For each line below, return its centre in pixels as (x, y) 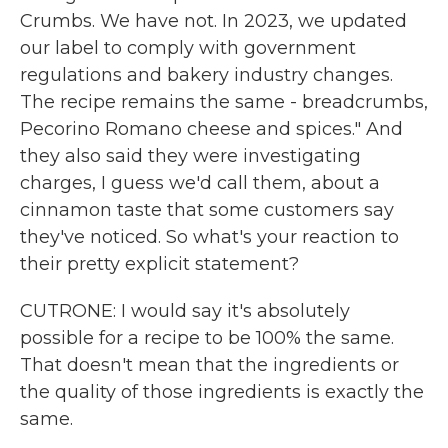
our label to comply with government (188, 48)
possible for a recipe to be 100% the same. (207, 338)
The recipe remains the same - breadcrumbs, (224, 102)
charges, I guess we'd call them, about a (200, 183)
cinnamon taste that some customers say (207, 210)
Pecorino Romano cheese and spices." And (211, 129)
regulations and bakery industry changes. (206, 75)
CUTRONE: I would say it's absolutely (185, 311)
